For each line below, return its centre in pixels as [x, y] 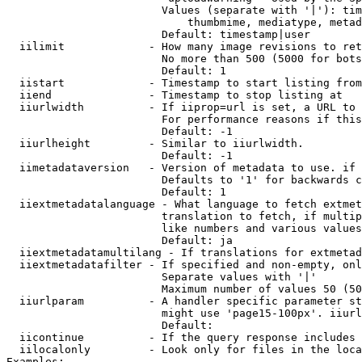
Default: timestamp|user [158, 34]
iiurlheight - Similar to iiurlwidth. [155, 143]
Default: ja [120, 240]
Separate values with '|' [162, 277]
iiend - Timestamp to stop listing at [175, 95]
